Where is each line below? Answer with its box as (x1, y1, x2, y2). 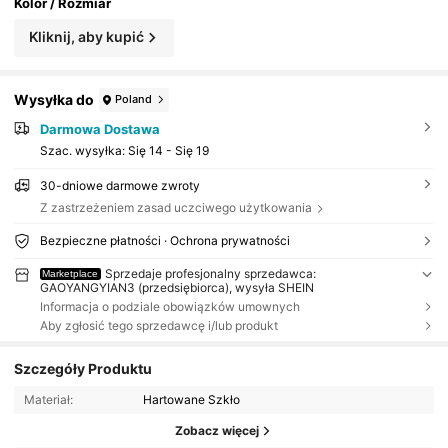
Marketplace (42, 268, 99, 280)
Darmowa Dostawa (39, 120, 160, 137)
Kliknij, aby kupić (28, 27, 144, 45)
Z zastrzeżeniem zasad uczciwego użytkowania (39, 200, 312, 216)
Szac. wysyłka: (39, 143, 128, 159)
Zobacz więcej (175, 422, 259, 438)
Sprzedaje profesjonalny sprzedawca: (105, 266, 317, 282)
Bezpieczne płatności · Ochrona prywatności (39, 233, 290, 249)
